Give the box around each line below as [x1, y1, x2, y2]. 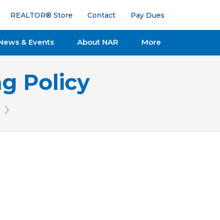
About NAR [77, 37, 118, 47]
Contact [87, 10, 116, 20]
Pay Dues [130, 10, 165, 20]
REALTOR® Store [10, 10, 73, 20]
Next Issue [3, 120, 44, 130]
